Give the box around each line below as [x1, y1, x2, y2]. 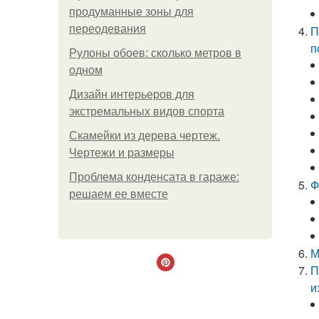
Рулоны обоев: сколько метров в [69, 47, 241, 59]
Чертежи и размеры [69, 147, 174, 159]
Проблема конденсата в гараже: [69, 171, 239, 183]
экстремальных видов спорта [69, 105, 224, 117]
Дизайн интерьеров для [69, 88, 194, 100]
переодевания [69, 23, 146, 35]
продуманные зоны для [69, 6, 194, 18]
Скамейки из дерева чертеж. [69, 130, 220, 142]
